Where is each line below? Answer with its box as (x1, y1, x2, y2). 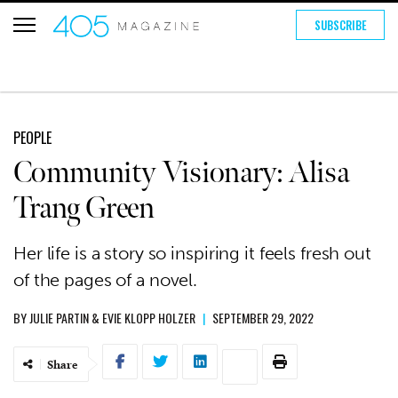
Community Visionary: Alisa (13, 155, 350, 191)
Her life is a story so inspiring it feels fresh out (13, 243, 371, 264)
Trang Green (13, 190, 154, 227)
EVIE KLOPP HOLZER (102, 308, 195, 327)
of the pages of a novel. (13, 269, 198, 291)
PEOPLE (13, 127, 52, 148)
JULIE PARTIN (29, 308, 89, 327)
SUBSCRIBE (314, 16, 367, 34)
